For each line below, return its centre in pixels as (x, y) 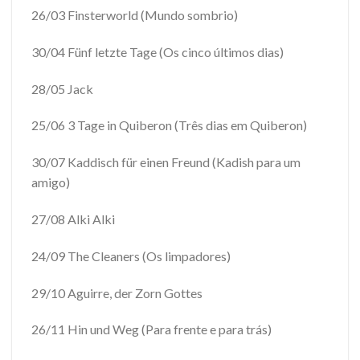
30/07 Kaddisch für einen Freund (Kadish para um (166, 162)
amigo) (51, 182)
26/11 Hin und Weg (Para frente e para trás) (151, 329)
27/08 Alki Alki (73, 219)
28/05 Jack (62, 88)
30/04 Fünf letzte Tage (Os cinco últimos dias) (157, 51)
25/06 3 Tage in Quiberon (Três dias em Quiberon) (169, 125)
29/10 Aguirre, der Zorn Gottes (117, 292)
